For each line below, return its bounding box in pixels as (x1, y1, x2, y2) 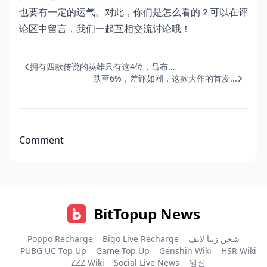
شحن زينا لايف (188, 233, 240, 244)
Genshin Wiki (159, 245, 212, 256)
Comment (19, 133, 64, 147)
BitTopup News (93, 204, 200, 223)
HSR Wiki (221, 245, 256, 256)
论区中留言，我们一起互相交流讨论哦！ (19, 22, 191, 35)
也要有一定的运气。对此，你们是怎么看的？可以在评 (19, 5, 248, 18)
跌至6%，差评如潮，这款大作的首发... (93, 73, 237, 84)
